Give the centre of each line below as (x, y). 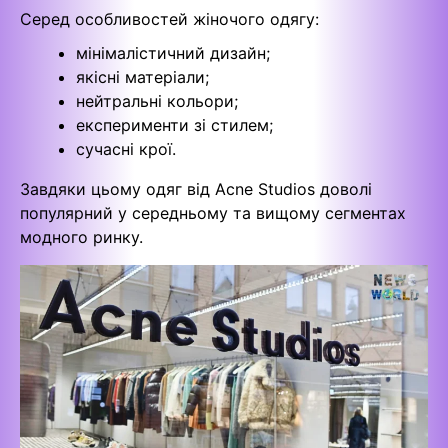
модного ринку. (81, 236)
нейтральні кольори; (157, 100)
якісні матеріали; (142, 76)
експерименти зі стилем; (174, 124)
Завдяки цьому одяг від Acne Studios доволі (196, 188)
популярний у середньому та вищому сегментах (213, 212)
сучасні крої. (126, 148)
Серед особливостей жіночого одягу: (169, 18)
